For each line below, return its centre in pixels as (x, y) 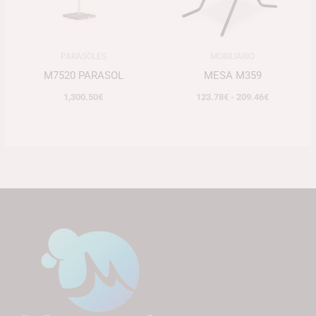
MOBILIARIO (233, 56)
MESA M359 (232, 76)
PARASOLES (83, 56)
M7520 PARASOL (83, 76)
